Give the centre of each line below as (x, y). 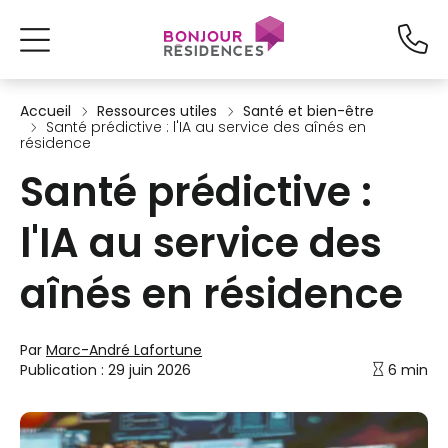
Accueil (45, 111)
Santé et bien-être (308, 111)
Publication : (64, 370)
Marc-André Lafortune (124, 350)
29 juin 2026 (149, 370)
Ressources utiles (157, 111)
